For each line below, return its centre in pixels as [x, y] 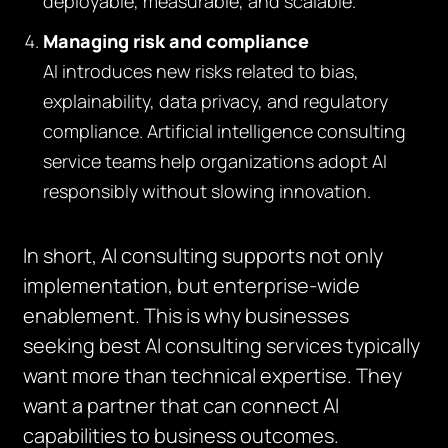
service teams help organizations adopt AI [215, 161]
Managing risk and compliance [176, 41]
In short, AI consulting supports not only [203, 255]
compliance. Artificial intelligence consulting [225, 131]
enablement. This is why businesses [186, 315]
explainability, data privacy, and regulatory [216, 101]
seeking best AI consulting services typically [222, 345]
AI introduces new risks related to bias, [201, 71]
